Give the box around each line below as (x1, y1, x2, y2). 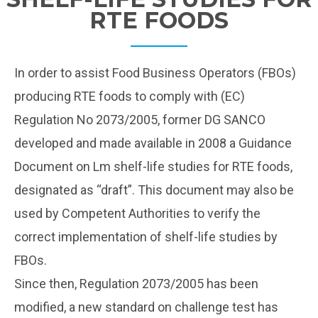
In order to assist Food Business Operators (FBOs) (14, 65, 296, 80)
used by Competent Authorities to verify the (14, 205, 261, 221)
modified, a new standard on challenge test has (14, 299, 278, 314)
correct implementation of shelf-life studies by (14, 229, 278, 244)
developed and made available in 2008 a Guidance (14, 135, 292, 150)
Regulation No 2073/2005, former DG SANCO (14, 111, 265, 127)
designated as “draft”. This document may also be (14, 182, 294, 197)
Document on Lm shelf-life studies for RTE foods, (14, 158, 292, 174)
